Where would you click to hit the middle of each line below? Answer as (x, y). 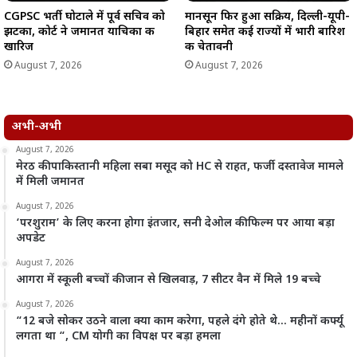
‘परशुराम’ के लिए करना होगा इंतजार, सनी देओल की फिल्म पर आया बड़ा (175, 224)
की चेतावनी (209, 48)
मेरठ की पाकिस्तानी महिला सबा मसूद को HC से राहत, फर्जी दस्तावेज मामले (180, 167)
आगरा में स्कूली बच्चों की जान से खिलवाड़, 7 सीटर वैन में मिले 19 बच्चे (169, 280)
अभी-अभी (37, 127)
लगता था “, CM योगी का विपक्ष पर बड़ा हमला (118, 337)
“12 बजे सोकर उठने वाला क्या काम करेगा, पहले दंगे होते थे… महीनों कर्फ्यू (180, 322)
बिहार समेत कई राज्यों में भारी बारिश (265, 33)
